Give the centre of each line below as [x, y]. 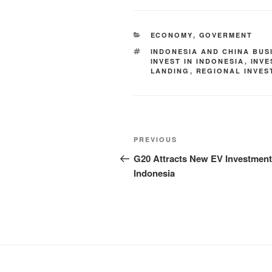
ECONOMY [172, 35]
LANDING [170, 71]
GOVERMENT [226, 35]
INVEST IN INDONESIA [197, 61]
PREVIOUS [155, 140]
